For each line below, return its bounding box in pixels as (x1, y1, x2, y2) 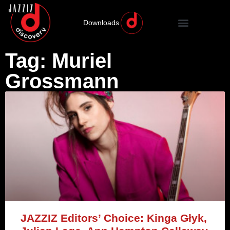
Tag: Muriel (5, 49, 112, 72)
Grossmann (5, 70, 119, 93)
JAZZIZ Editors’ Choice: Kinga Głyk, (21, 212, 207, 224)
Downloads (83, 18, 119, 27)
